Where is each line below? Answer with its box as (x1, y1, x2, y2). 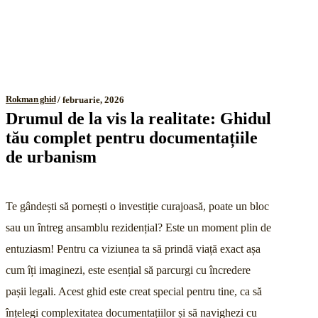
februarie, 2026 (62, 94, 124, 105)
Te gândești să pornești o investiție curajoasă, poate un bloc (6, 199, 269, 212)
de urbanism (6, 147, 97, 166)
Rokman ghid (6, 94, 56, 105)
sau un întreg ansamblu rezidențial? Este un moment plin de (6, 221, 271, 234)
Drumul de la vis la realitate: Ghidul (6, 109, 271, 128)
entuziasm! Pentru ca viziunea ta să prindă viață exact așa (6, 242, 261, 255)
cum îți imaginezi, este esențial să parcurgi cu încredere (6, 263, 251, 276)
